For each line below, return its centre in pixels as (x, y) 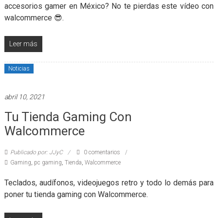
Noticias (19, 68)
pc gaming (48, 162)
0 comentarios (101, 152)
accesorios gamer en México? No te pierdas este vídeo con (109, 6)
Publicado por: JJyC (36, 152)
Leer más (23, 44)
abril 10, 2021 (24, 97)
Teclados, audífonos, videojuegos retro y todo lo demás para (109, 182)
